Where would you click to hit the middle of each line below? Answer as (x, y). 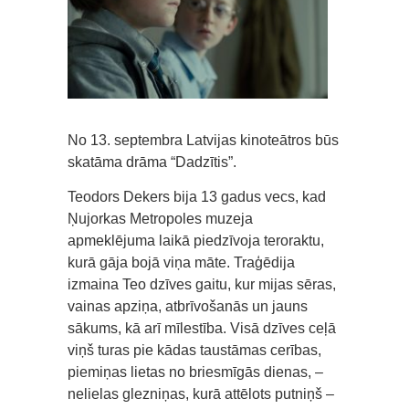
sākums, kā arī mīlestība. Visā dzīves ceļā (202, 328)
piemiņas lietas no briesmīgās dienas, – (195, 372)
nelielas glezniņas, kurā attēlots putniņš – (201, 393)
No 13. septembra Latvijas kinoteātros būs (203, 140)
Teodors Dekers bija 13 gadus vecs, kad (197, 196)
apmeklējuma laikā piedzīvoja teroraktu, (196, 240)
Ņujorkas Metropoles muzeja (160, 218)
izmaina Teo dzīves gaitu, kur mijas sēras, (202, 284)
